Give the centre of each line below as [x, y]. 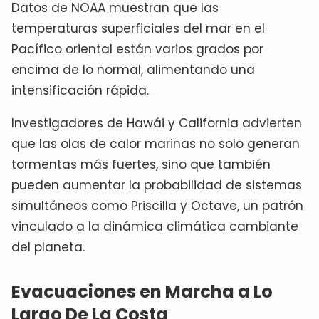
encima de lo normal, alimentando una [133, 70]
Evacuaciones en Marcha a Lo [142, 292]
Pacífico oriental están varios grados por [137, 49]
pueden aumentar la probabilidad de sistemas [157, 185]
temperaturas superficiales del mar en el [138, 29]
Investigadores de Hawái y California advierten [157, 124]
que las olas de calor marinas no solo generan [156, 144]
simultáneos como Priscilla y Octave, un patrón [157, 206]
